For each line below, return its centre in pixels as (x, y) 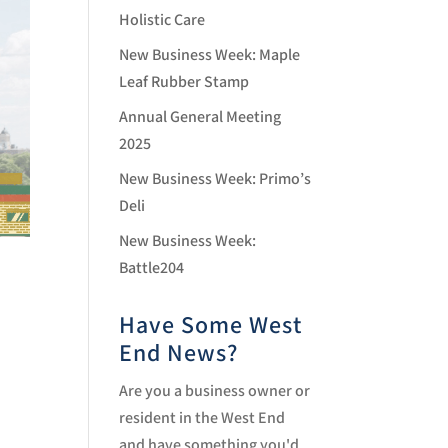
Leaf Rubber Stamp (184, 82)
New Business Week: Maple (210, 55)
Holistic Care (162, 20)
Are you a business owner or (215, 391)
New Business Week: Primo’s (215, 179)
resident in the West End (202, 418)
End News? (179, 353)
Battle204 (152, 268)
